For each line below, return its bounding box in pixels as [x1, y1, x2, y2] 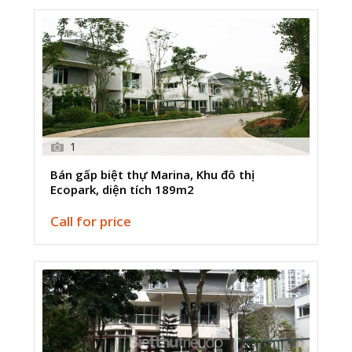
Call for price [50, 211, 132, 230]
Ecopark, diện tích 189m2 [50, 181, 195, 197]
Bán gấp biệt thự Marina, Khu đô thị [50, 166, 255, 182]
